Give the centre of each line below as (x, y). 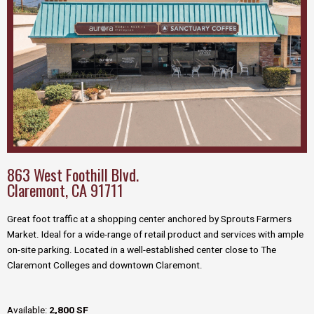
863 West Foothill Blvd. (73, 174)
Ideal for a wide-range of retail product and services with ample (172, 234)
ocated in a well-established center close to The (178, 250)
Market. (24, 234)
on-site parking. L (43, 250)
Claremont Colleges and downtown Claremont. (105, 265)
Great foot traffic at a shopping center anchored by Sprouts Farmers (149, 219)
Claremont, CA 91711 (65, 190)
